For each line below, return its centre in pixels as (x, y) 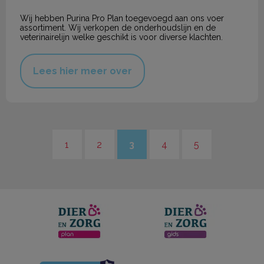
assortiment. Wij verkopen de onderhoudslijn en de (118, 28)
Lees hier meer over (82, 71)
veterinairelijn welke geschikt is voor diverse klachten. (121, 37)
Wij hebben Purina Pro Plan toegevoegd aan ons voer (122, 19)
